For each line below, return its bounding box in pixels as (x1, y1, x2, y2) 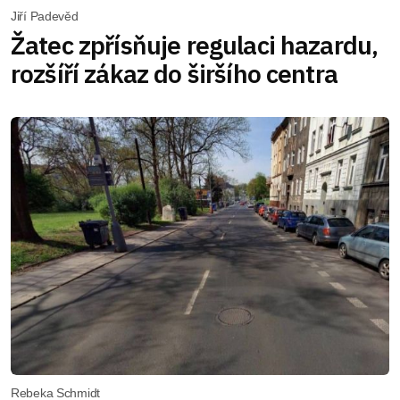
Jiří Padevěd (11, 8, 79, 23)
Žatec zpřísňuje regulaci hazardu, (11, 28, 379, 62)
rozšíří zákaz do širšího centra (11, 56, 337, 90)
